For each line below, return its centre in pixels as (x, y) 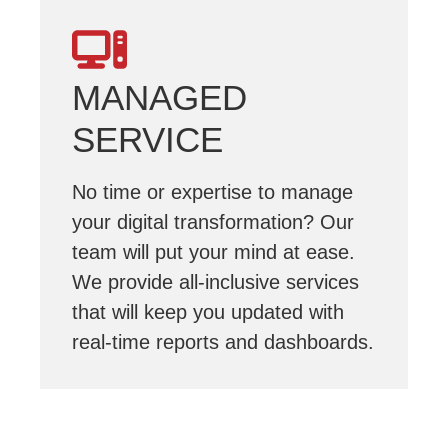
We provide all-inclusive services (215, 282)
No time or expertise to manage (212, 192)
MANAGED (159, 97)
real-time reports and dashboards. (223, 342)
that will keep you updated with (208, 312)
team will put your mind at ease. (213, 252)
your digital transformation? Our (213, 222)
